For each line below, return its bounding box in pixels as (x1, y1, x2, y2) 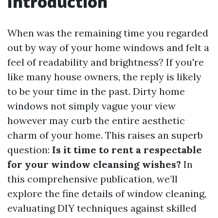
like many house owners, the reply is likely (7, 71, 201, 83)
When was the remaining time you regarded (7, 27, 208, 39)
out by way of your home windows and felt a (7, 41, 209, 54)
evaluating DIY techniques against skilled (7, 202, 197, 214)
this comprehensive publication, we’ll (7, 173, 178, 185)
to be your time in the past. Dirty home (7, 85, 185, 97)
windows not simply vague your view (7, 100, 176, 112)
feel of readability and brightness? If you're (7, 56, 204, 68)
